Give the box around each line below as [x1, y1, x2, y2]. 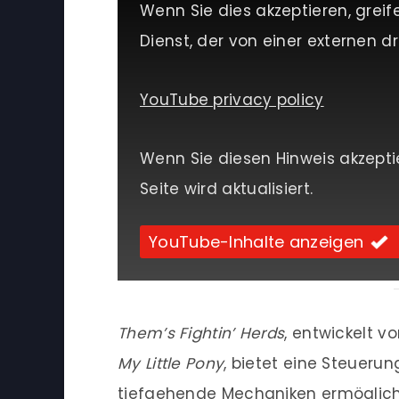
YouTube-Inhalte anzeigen [149, 231, 364, 254]
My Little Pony [118, 353, 224, 375]
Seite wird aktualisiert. [140, 178, 313, 200]
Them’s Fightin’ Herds [118, 322, 285, 345]
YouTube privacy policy [140, 89, 324, 111]
